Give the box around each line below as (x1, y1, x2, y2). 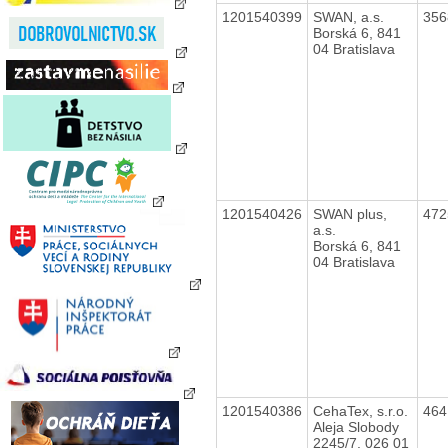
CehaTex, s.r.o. (312, 402, 408, 419)
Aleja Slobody (312, 418, 399, 435)
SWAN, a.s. (312, 8, 384, 25)
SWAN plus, (312, 205, 387, 222)
